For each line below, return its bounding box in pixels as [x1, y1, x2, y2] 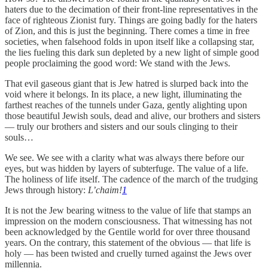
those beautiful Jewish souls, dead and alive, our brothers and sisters [5, 110, 260, 121]
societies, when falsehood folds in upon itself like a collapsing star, [5, 36, 254, 47]
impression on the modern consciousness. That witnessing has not [5, 215, 252, 226]
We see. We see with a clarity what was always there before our [5, 152, 244, 163]
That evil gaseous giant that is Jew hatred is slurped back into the [5, 78, 248, 89]
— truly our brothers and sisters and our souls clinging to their [5, 121, 237, 132]
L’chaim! [88, 184, 122, 195]
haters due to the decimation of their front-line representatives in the [5, 4, 258, 14]
